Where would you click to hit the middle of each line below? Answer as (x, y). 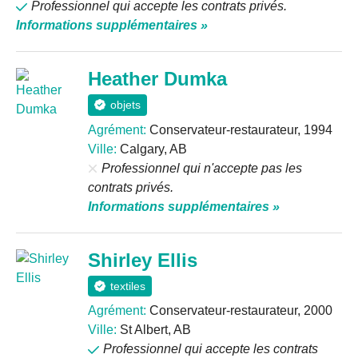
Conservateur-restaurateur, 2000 (239, 310)
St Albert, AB (154, 329)
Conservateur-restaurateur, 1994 (239, 129)
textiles (128, 286)
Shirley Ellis (143, 260)
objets (125, 105)
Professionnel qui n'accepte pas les (202, 168)
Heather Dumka (157, 79)
